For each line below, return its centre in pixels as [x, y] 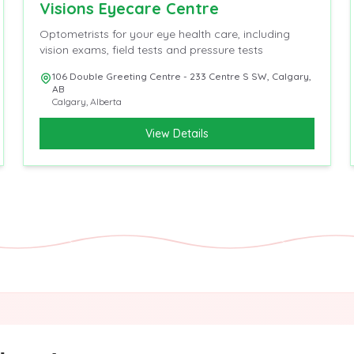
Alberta [106, 101]
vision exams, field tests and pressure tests [152, 49]
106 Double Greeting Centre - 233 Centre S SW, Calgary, [182, 76]
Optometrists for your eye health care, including [165, 34]
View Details [177, 133]
